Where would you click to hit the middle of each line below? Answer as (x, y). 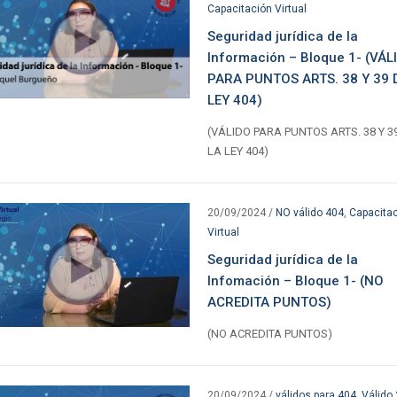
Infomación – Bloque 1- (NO (295, 280)
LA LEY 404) (237, 151)
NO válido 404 (309, 212)
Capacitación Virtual (257, 8)
